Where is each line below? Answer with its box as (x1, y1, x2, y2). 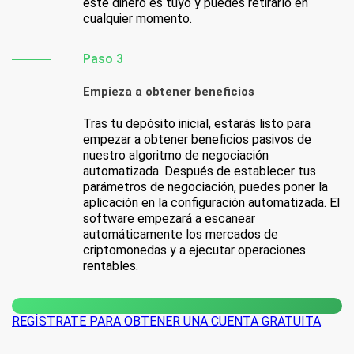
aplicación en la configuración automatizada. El (83, 195, 340, 211)
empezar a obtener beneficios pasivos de (83, 132, 311, 148)
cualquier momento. (83, 11, 192, 27)
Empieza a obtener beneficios (83, 85, 254, 100)
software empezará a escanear (83, 211, 255, 227)
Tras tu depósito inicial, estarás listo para (83, 116, 311, 132)
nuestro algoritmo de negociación (83, 148, 269, 164)
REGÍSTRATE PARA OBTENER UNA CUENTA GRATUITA (12, 314, 321, 330)
